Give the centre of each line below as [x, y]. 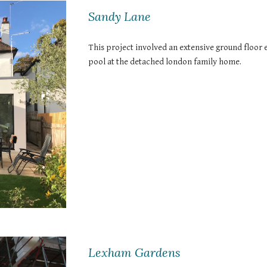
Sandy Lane [120, 16]
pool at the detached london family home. [165, 62]
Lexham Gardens [135, 252]
